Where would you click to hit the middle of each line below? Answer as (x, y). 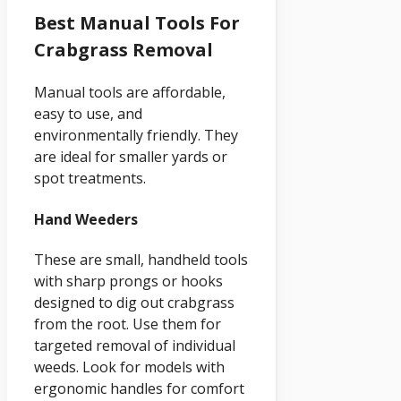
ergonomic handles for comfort (139, 388)
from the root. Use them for (128, 324)
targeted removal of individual (135, 346)
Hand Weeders (86, 219)
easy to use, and (88, 114)
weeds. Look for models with (129, 367)
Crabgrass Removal (124, 50)
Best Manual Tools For (137, 23)
